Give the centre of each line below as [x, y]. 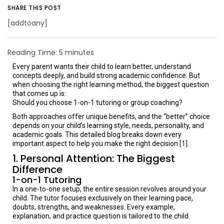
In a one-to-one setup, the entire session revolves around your [109, 189]
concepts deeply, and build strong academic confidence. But [106, 75]
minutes [79, 52]
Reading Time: [33, 52]
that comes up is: [39, 93]
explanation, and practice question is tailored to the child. [101, 216]
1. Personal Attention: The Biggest [94, 158]
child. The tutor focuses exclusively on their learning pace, [103, 198]
